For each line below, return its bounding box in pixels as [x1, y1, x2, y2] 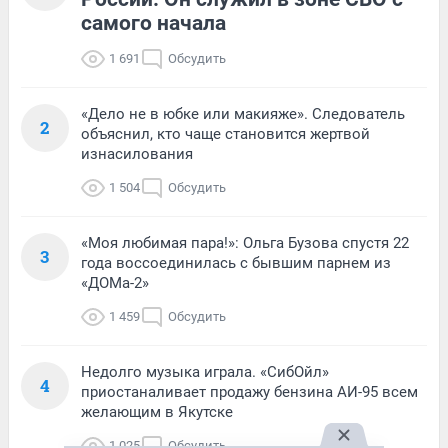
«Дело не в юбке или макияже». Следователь [81, 105, 405, 124]
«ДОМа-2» [81, 274, 149, 293]
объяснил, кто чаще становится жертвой [81, 125, 370, 144]
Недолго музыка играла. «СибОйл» [81, 363, 329, 382]
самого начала [81, 11, 226, 36]
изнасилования [81, 145, 193, 164]
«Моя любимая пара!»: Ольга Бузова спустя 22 [81, 234, 409, 253]
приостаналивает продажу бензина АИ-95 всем [81, 383, 418, 402]
